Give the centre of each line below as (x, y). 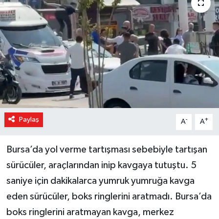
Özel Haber (49, 42)
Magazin (44, 17)
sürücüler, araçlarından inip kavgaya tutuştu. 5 (101, 165)
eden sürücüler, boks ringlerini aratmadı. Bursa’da (109, 197)
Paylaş (29, 120)
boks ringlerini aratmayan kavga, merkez (90, 212)
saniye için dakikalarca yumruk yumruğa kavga (100, 181)
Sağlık (39, 67)
